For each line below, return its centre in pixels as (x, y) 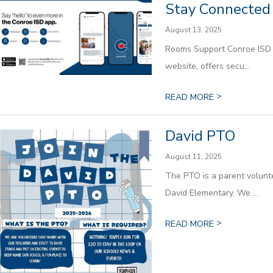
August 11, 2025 (193, 156)
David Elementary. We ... (211, 193)
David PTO (200, 136)
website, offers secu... (207, 66)
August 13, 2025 (193, 30)
